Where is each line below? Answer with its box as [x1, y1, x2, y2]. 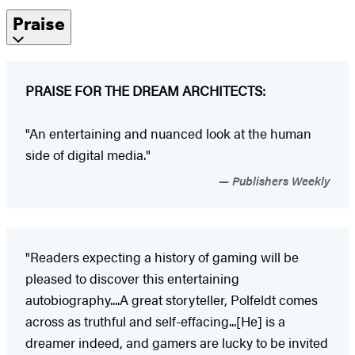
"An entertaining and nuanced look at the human [25, 123, 311, 143]
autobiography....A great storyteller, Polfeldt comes [25, 289, 318, 309]
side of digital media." [25, 144, 151, 164]
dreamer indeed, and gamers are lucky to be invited [25, 332, 328, 352]
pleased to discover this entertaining [25, 268, 239, 288]
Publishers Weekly [229, 171, 330, 189]
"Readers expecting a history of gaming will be [25, 246, 299, 266]
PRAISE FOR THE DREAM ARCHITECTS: [25, 80, 265, 100]
